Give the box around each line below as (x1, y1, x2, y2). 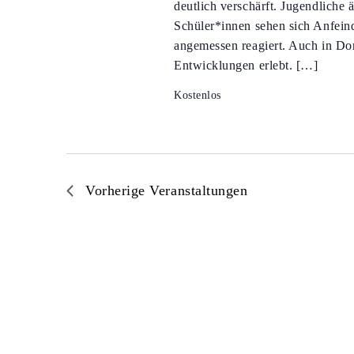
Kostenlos (173, 89, 221, 101)
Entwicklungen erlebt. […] (173, 58, 318, 72)
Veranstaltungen (149, 183, 248, 198)
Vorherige (85, 183, 150, 198)
